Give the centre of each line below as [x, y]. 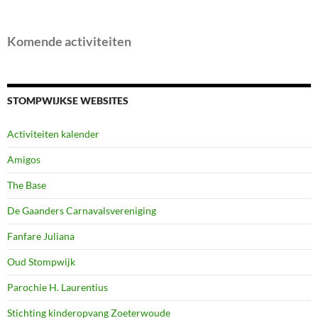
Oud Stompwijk [41, 262]
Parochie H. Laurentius [57, 287]
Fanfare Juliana [41, 236]
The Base [27, 185]
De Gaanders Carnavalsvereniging [82, 211]
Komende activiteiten [69, 42]
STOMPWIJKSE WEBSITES [68, 101]
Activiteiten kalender [53, 134]
